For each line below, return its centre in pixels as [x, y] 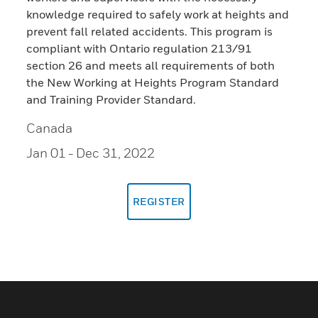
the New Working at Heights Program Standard [153, 82]
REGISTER [159, 201]
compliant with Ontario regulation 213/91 [139, 48]
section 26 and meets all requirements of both [151, 65]
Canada [50, 128]
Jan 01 [46, 153]
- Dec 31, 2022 [112, 153]
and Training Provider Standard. [111, 99]
